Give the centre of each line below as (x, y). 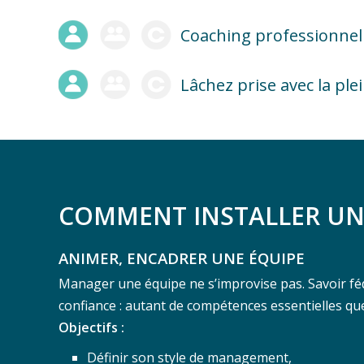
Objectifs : (91, 327)
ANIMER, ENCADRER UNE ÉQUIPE (182, 258)
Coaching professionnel (271, 35)
